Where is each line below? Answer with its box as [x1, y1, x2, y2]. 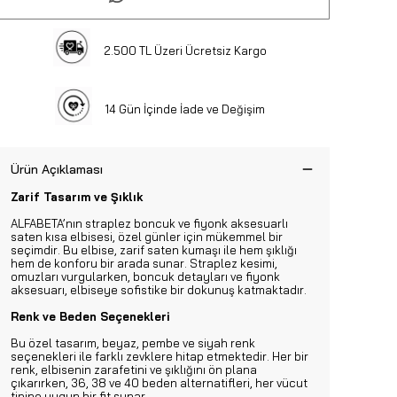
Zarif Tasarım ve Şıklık [11, 190, 143, 204]
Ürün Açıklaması [11, 161, 103, 177]
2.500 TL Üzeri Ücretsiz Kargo [104, 43, 268, 58]
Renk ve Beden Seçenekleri [11, 309, 170, 323]
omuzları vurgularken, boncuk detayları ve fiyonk [11, 269, 280, 284]
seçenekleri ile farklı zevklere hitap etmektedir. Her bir [11, 349, 308, 363]
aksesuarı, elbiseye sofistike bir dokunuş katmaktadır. [11, 283, 307, 297]
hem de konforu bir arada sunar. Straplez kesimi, [11, 256, 277, 270]
